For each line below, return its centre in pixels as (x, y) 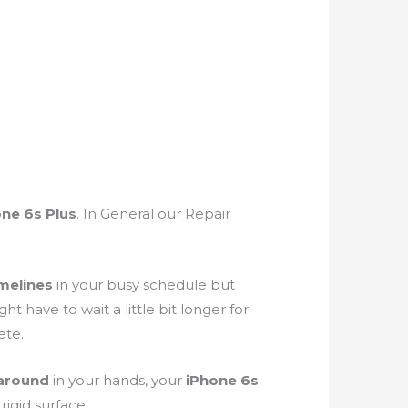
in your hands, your (119, 381)
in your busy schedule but (145, 285)
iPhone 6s (222, 381)
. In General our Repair (153, 214)
